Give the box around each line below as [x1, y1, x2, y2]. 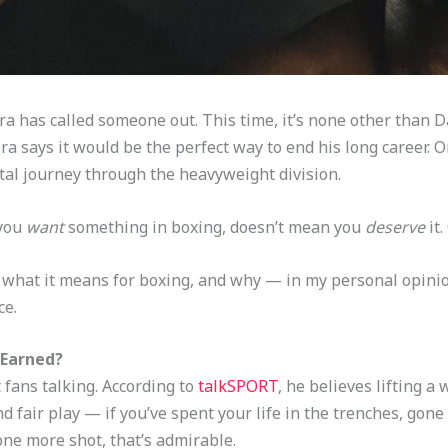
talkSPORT [197, 375, 278, 398]
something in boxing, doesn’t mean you [63, 216, 365, 239]
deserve [364, 216, 425, 239]
